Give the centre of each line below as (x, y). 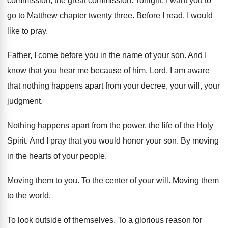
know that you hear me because (64, 70)
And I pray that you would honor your (95, 141)
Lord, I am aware (180, 70)
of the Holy (194, 125)
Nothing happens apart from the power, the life (90, 125)
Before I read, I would (175, 16)
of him (135, 70)
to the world (28, 196)
